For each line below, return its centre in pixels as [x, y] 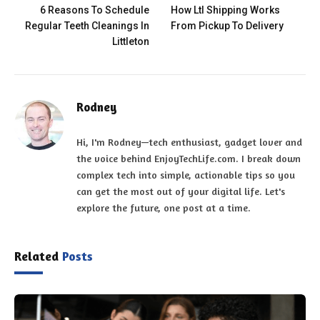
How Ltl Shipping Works [225, 10]
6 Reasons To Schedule [95, 10]
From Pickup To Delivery [227, 26]
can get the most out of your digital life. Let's [181, 191]
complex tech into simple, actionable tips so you [186, 175]
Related [38, 256]
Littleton [131, 42]
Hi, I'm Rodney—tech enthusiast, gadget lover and [189, 142]
